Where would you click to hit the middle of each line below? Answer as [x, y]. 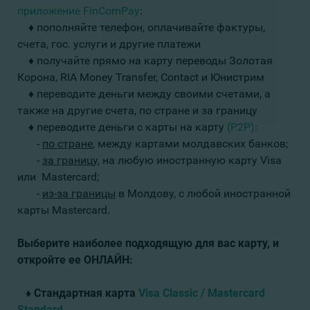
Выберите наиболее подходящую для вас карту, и [148, 244]
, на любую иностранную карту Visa [190, 161]
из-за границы [79, 194]
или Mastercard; [58, 177]
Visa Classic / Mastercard [202, 293]
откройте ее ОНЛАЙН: [78, 260]
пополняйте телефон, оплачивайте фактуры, [151, 28]
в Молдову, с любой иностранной [203, 194]
